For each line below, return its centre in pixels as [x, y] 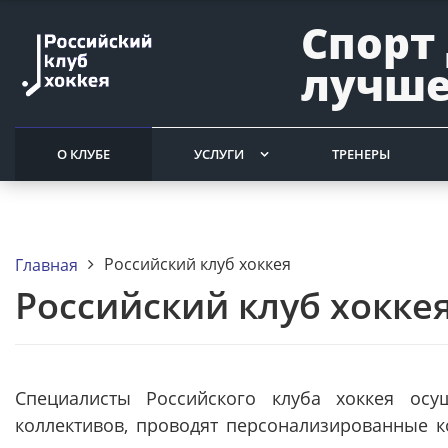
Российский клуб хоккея [197, 264]
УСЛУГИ [219, 154]
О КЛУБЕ [83, 154]
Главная [46, 264]
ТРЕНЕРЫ [361, 154]
